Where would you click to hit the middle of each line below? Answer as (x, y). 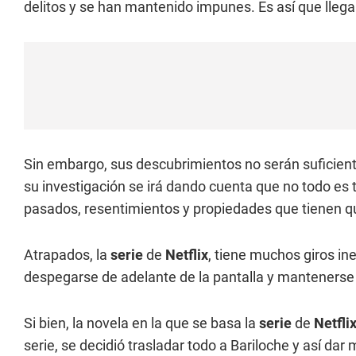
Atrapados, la (67, 254)
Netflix (187, 254)
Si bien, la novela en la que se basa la (141, 323)
